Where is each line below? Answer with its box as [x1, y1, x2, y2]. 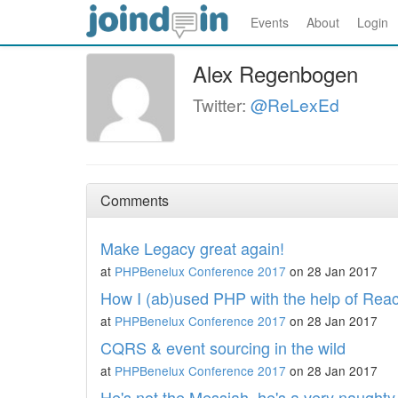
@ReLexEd [251, 92, 339, 116]
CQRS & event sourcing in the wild [100, 336, 346, 359]
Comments [100, 190, 169, 211]
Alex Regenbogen [193, 58, 358, 89]
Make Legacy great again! [100, 236, 284, 259]
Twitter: [193, 92, 251, 116]
